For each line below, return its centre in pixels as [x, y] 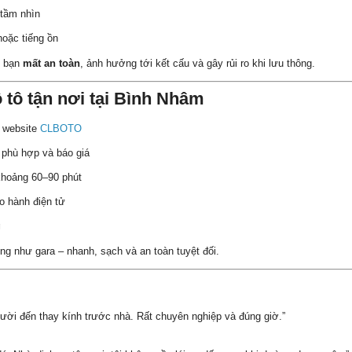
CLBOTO [61, 128]
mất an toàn [51, 63]
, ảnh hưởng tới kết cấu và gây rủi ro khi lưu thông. [198, 63]
